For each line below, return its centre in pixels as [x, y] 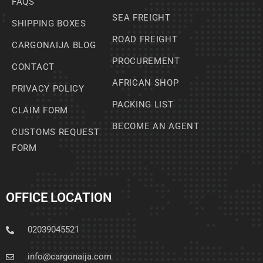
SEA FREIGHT [141, 18]
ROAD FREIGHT [145, 39]
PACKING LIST [143, 104]
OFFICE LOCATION [59, 198]
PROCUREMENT [146, 61]
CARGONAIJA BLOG [54, 45]
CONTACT [33, 67]
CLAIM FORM [40, 110]
